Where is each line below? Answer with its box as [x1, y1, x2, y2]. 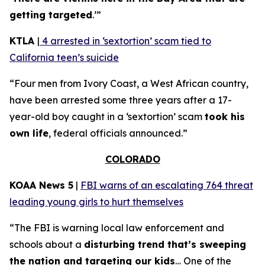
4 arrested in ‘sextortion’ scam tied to [40, 35, 211, 47]
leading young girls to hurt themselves [9, 196, 183, 208]
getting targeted [9, 9, 92, 21]
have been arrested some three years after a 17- [9, 94, 232, 106]
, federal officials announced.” [49, 127, 188, 139]
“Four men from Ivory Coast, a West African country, [9, 77, 248, 89]
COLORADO [105, 153, 160, 165]
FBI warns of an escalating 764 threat [80, 179, 253, 191]
